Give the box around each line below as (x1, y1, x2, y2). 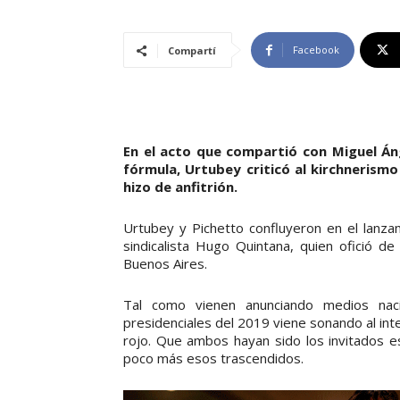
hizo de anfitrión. (123, 178, 237, 196)
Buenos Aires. (123, 254, 207, 273)
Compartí (168, 44, 216, 58)
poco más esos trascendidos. (123, 349, 304, 368)
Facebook (293, 43, 339, 57)
